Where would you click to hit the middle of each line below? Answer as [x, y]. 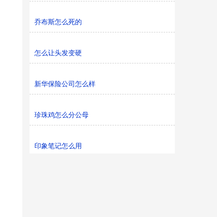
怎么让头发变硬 [58, 53]
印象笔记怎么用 [58, 146]
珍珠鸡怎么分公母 [62, 115]
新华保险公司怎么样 [65, 84]
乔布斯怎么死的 [58, 22]
